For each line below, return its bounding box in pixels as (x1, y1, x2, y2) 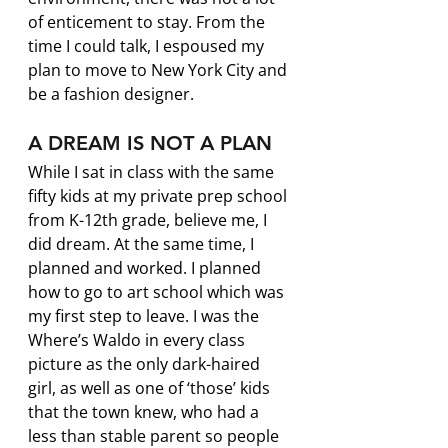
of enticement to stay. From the (28, 10, 269, 33)
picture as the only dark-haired (28, 352, 264, 375)
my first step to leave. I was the (28, 304, 263, 327)
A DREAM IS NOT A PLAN (28, 130, 272, 155)
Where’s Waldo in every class (28, 328, 249, 351)
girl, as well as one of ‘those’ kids (28, 376, 274, 399)
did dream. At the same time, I (28, 232, 258, 255)
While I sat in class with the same (28, 160, 278, 183)
